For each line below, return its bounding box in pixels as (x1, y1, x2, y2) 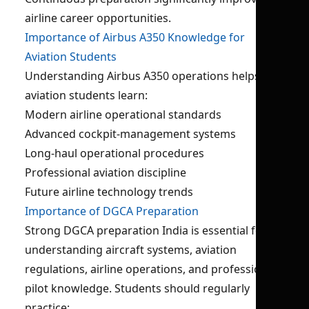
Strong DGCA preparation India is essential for (25, 223, 267, 238)
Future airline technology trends (25, 184, 193, 199)
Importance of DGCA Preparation (25, 203, 199, 219)
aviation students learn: (25, 88, 148, 103)
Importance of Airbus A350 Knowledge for (25, 30, 245, 45)
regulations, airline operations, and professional (25, 261, 277, 277)
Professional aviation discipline (25, 165, 186, 180)
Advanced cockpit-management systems (25, 126, 236, 141)
